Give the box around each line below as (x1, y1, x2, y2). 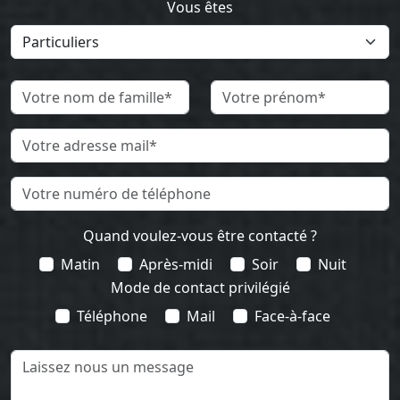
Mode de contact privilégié (110, 278, 290, 297)
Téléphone (77, 306, 147, 326)
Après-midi (139, 254, 212, 274)
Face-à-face (254, 306, 330, 326)
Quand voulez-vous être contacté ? (83, 226, 317, 246)
